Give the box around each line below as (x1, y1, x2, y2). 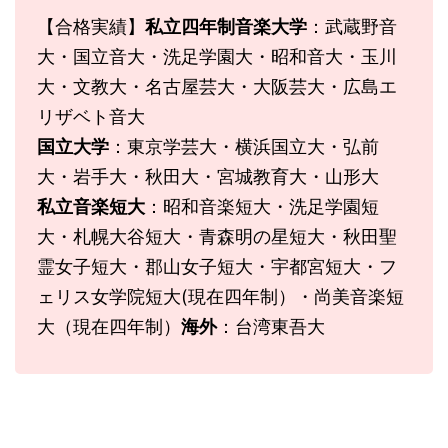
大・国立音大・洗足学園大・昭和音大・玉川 (37, 46, 397, 68)
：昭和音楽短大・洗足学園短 (145, 196, 379, 218)
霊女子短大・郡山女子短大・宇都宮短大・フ (37, 256, 397, 278)
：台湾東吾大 (217, 316, 325, 338)
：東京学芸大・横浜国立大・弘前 (109, 136, 379, 158)
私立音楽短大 (37, 196, 145, 218)
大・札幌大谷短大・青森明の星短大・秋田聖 (37, 226, 397, 248)
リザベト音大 (37, 106, 145, 128)
